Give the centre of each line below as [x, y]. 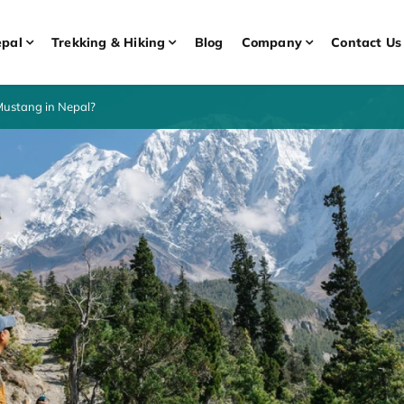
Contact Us [367, 42]
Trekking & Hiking [109, 42]
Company [271, 42]
